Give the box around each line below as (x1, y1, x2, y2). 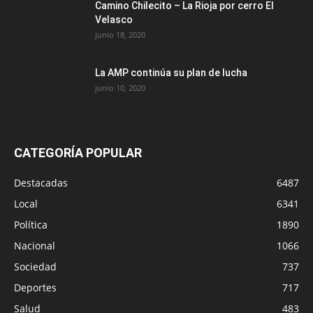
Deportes (14, 281, 57, 295)
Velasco (95, 14, 133, 26)
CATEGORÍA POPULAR (14, 145, 142, 161)
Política (14, 218, 48, 232)
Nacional (14, 239, 55, 253)
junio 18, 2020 (95, 29, 145, 41)
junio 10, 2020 (95, 82, 145, 94)
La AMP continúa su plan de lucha (95, 67, 247, 79)
